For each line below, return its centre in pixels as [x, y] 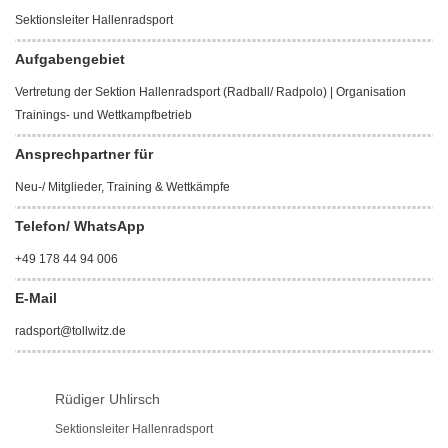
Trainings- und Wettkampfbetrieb [103, 114]
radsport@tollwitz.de [70, 330]
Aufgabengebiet [70, 58]
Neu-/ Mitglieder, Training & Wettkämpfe [122, 186]
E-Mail [36, 297]
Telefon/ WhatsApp [80, 225]
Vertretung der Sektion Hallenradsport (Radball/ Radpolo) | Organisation [210, 91]
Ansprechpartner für [84, 153]
